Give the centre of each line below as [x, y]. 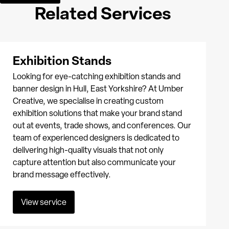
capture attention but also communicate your [94, 162]
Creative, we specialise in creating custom [88, 101]
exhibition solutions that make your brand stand [97, 113]
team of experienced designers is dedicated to [96, 138]
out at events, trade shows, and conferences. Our [102, 125]
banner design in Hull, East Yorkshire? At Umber [98, 88]
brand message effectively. [62, 174]
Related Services [103, 13]
